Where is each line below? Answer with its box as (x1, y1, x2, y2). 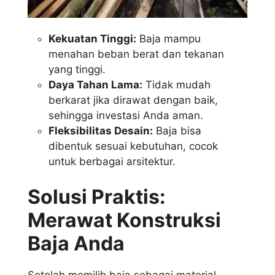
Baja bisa (153, 125, 201, 137)
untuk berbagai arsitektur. (48, 155, 176, 168)
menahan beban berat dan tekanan (48, 48, 224, 61)
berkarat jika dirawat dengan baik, (48, 94, 218, 107)
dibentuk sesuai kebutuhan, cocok (48, 140, 218, 153)
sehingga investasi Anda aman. (48, 109, 203, 122)
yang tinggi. (48, 63, 106, 76)
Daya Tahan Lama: (48, 79, 142, 91)
